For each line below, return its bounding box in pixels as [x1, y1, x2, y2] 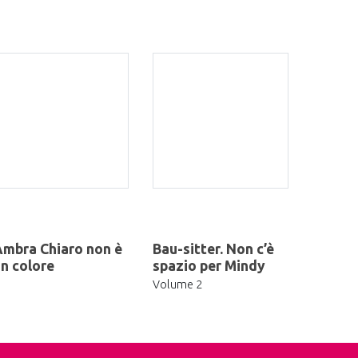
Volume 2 [153, 277, 202, 291]
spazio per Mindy [153, 258, 265, 274]
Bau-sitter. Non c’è [153, 241, 274, 257]
